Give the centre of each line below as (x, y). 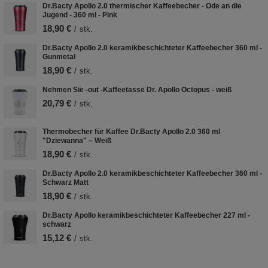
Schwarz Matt (66, 182)
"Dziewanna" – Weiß (77, 140)
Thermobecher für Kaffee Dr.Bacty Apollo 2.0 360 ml (131, 131)
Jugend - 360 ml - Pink (80, 15)
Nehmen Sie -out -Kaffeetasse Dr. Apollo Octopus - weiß (137, 89)
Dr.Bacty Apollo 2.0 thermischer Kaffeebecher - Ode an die (142, 6)
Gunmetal (59, 57)
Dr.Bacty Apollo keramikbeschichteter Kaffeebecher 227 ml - (146, 215)
